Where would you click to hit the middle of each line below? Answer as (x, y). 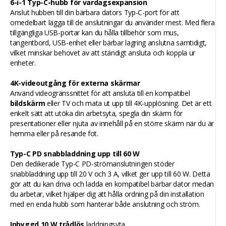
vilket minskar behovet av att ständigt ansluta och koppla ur (103, 53)
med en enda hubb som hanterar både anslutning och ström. (105, 204)
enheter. (23, 63)
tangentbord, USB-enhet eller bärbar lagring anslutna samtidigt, (109, 43)
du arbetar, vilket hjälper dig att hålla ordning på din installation (107, 194)
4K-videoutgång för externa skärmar (75, 83)
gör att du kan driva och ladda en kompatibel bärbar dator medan (112, 184)
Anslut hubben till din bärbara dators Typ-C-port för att (95, 12)
